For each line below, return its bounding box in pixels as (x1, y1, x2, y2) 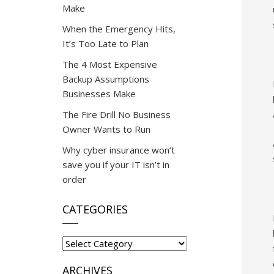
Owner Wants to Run (62, 123, 150, 135)
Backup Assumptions (62, 73, 149, 85)
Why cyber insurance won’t (62, 144, 175, 156)
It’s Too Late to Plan (62, 37, 149, 50)
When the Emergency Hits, (62, 23, 176, 35)
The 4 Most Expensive (62, 58, 157, 70)
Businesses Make (62, 87, 136, 100)
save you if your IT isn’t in (62, 158, 169, 171)
